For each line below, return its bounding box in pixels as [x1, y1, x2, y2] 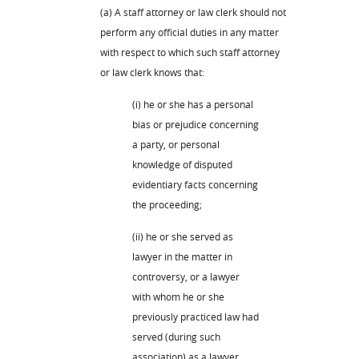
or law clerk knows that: [100, 65, 204, 79]
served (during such [132, 329, 220, 343]
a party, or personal [132, 137, 220, 151]
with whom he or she [132, 289, 224, 303]
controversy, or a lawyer [132, 269, 240, 283]
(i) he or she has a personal [132, 97, 253, 111]
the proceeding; [132, 197, 202, 211]
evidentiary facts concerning [132, 177, 258, 191]
